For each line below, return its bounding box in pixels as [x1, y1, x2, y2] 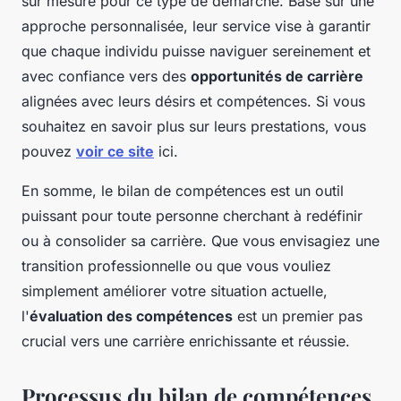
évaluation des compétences [30, 307, 233, 326]
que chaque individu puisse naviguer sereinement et [21, 42, 371, 61]
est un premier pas [233, 307, 363, 326]
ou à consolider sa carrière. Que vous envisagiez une [21, 232, 380, 251]
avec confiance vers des [21, 67, 191, 86]
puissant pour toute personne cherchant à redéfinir [21, 207, 363, 226]
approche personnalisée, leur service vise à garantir [21, 17, 371, 36]
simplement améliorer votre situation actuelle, [21, 282, 328, 301]
